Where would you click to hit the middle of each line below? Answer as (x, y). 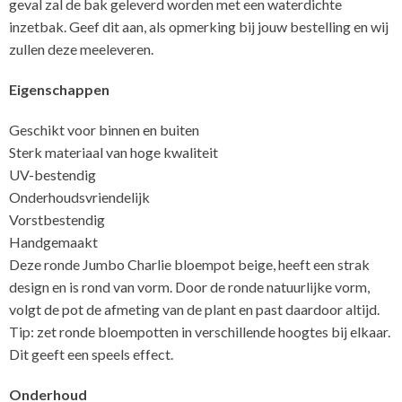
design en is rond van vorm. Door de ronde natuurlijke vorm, (189, 286)
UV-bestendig (52, 174)
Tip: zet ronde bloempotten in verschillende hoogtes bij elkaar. (200, 331)
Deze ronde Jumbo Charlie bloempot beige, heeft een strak (189, 264)
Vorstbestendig (57, 219)
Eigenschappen (59, 89)
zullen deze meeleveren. (81, 48)
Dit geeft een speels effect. (91, 354)
